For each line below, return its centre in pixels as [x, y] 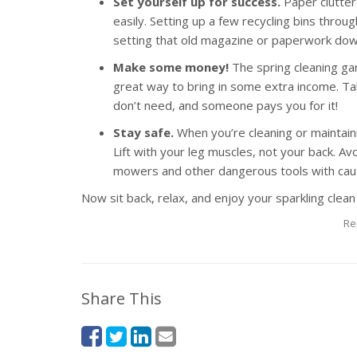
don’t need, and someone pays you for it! [226, 105]
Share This [122, 298]
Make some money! [171, 67]
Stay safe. [143, 132]
